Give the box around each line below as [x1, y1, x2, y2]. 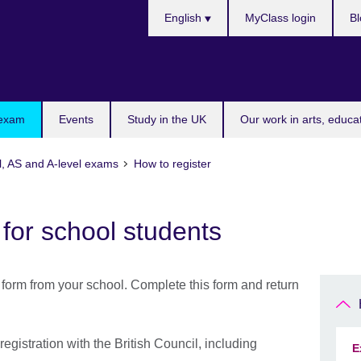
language [147, 40, 201, 54]
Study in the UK [127, 113, 206, 126]
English [164, 11, 205, 24]
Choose [147, 2, 193, 15]
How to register [133, 157, 211, 170]
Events [59, 113, 93, 126]
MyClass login [245, 11, 316, 24]
